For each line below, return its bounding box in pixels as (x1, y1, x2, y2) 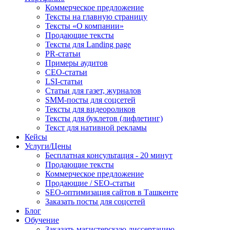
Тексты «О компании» (45, 22, 124, 30)
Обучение (25, 216, 59, 224)
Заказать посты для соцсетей (45, 197, 145, 206)
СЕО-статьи (45, 68, 87, 76)
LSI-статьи (45, 77, 83, 86)
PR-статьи (45, 49, 81, 58)
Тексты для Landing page (45, 40, 131, 49)
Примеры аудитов (45, 59, 108, 67)
